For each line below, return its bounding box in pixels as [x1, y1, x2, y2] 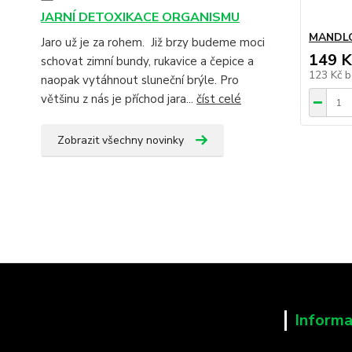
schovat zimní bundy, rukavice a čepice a [41, 53, 254, 69]
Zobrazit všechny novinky [57, 133, 184, 148]
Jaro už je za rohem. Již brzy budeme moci [41, 35, 265, 50]
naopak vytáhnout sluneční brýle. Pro [41, 72, 239, 88]
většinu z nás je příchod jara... [41, 91, 196, 107]
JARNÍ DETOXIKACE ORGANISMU [41, 9, 240, 26]
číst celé [196, 91, 241, 107]
